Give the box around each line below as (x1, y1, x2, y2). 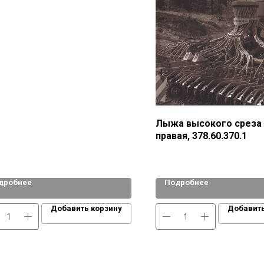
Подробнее (164, 178, 209, 187)
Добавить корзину (51, 204, 122, 213)
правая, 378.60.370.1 (156, 130, 247, 141)
